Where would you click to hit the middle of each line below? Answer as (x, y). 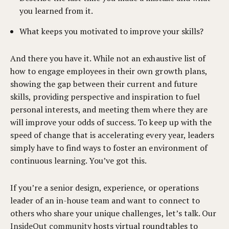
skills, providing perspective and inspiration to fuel (105, 97)
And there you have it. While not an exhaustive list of (108, 58)
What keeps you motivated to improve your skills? (111, 31)
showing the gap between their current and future (104, 84)
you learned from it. (56, 11)
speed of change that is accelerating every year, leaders (112, 135)
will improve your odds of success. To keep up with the (111, 122)
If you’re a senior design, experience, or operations (105, 188)
